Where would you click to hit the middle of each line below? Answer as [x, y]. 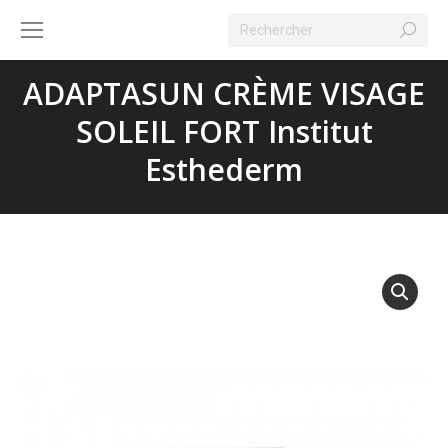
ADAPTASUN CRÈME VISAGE [224, 93]
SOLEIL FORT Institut [224, 131]
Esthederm [224, 169]
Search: [251, 24]
